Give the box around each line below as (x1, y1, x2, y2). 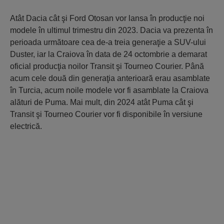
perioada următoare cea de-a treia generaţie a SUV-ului (10, 38, 206, 46)
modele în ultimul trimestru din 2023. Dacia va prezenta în (10, 26, 213, 34)
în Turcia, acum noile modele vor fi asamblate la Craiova (10, 86, 208, 94)
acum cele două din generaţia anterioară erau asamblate (10, 74, 210, 82)
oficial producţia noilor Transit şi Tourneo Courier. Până (10, 62, 204, 70)
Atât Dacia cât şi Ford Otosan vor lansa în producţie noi (10, 14, 204, 22)
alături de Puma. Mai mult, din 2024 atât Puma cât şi (10, 98, 193, 106)
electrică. (10, 122, 42, 130)
